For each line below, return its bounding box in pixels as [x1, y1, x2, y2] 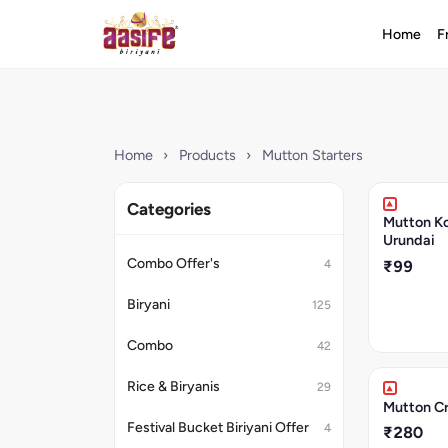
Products [178, 146, 236, 164]
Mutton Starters [261, 146, 363, 164]
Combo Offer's [127, 255, 220, 272]
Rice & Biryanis [127, 378, 220, 395]
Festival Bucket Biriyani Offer [127, 419, 309, 436]
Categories [127, 199, 211, 219]
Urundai [382, 230, 435, 249]
